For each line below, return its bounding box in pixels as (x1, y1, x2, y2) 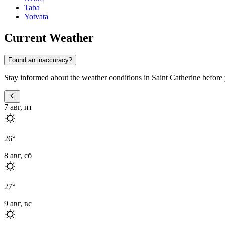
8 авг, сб (4, 151, 32, 160)
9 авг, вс (4, 199, 32, 208)
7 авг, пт (4, 102, 32, 111)
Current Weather (4, 31, 94, 44)
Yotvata (24, 12, 48, 21)
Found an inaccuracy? (8, 56, 72, 64)
